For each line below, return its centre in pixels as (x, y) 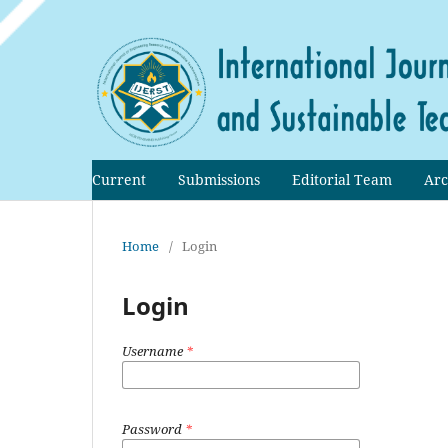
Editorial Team (342, 179)
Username (154, 350)
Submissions (219, 179)
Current (119, 179)
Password (153, 428)
